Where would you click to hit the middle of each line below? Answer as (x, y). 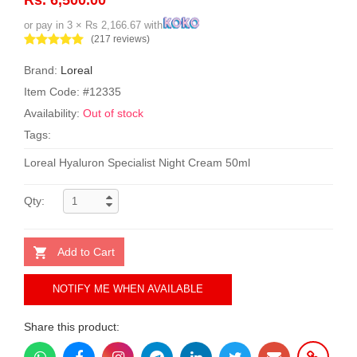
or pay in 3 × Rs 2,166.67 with (93, 25)
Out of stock (113, 113)
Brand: (42, 70)
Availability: (53, 113)
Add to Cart (86, 251)
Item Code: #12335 (73, 91)
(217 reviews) (120, 39)
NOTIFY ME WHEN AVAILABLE (128, 289)
